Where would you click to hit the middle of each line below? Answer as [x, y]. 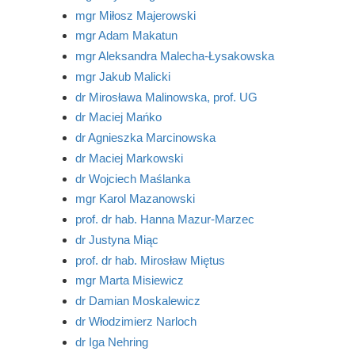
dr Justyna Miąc [116, 239]
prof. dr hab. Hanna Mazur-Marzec [164, 219]
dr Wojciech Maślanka [132, 178]
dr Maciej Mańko [118, 117]
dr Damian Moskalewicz [137, 301]
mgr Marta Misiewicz [129, 281]
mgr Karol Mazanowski [135, 199]
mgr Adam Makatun [126, 36]
